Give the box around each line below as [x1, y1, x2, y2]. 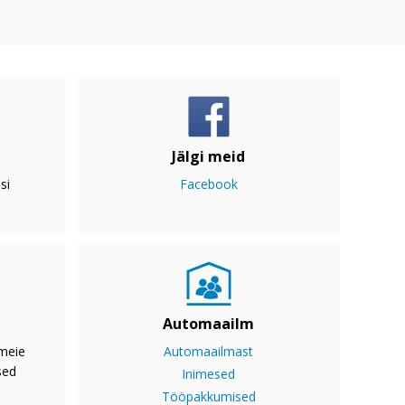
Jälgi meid [172, 146, 245, 167]
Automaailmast [164, 343, 253, 361]
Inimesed [182, 365, 235, 383]
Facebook [179, 175, 238, 193]
